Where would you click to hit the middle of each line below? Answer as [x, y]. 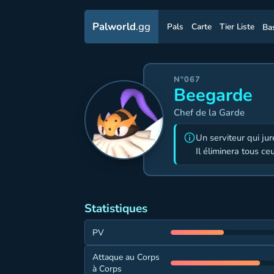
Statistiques [116, 209]
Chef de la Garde [209, 113]
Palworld [114, 27]
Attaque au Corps [126, 257]
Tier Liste [237, 27]
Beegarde [213, 95]
